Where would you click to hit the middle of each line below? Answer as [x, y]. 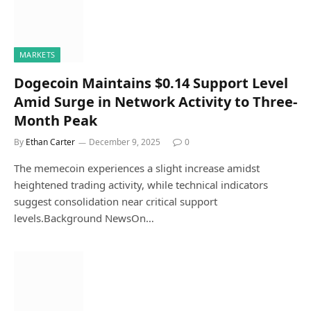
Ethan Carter [50, 142]
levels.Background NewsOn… [84, 218]
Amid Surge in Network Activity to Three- [155, 101]
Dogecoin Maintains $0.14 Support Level [151, 83]
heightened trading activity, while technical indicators [141, 184]
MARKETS [37, 54]
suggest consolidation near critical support [116, 201]
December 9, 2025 [125, 142]
